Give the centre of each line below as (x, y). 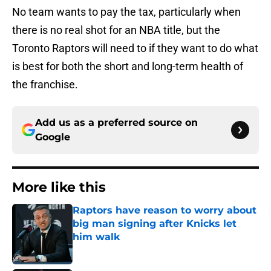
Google (53, 137)
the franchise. (45, 85)
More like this (59, 188)
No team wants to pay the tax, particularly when (126, 12)
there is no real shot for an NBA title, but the (116, 30)
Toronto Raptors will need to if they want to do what (135, 48)
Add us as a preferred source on (116, 123)
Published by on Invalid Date (125, 249)
